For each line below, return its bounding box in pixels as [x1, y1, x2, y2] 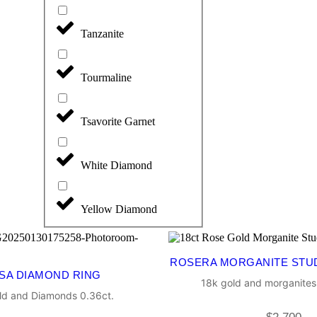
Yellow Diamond [81, 203, 157, 216]
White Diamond [81, 159, 152, 172]
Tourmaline [81, 71, 132, 84]
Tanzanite [81, 28, 124, 40]
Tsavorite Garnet [81, 115, 155, 128]
